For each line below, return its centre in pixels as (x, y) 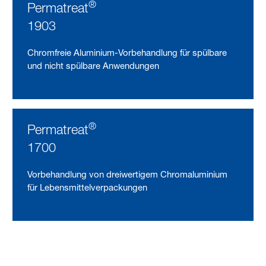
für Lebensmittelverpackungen (88, 188)
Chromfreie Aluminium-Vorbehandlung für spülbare (127, 53)
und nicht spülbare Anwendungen (94, 66)
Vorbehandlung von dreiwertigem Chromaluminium (128, 175)
